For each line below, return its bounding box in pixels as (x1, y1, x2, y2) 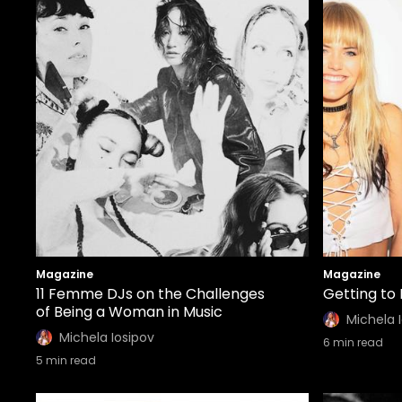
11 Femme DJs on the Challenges (36, 284, 265, 304)
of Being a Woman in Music (36, 301, 223, 322)
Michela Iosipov (59, 328, 154, 346)
